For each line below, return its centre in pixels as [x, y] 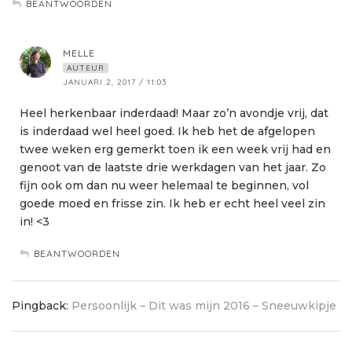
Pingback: [42, 306]
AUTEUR [86, 68]
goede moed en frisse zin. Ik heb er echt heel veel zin [172, 204]
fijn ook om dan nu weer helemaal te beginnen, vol [164, 186]
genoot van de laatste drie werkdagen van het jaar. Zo [173, 168]
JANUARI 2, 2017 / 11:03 [115, 82]
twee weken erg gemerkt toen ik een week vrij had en [175, 150]
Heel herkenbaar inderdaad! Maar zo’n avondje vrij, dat [174, 114]
